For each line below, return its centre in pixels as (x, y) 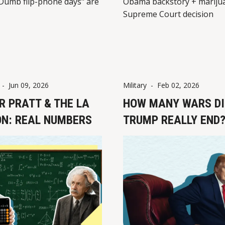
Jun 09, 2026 (28, 85)
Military (135, 85)
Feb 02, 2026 (178, 85)
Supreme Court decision (168, 14)
